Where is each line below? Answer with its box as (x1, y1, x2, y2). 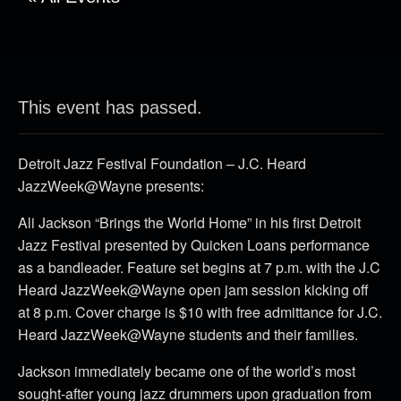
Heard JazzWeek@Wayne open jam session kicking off (18, 279, 369, 300)
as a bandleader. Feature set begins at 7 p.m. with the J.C (18, 257, 380, 277)
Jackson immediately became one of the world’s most (18, 361, 355, 381)
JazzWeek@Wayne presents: (18, 175, 204, 196)
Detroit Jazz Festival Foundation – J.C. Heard (18, 153, 306, 174)
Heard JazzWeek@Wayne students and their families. (18, 324, 358, 345)
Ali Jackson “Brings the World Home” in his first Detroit (18, 212, 361, 233)
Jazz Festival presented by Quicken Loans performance (18, 235, 370, 255)
